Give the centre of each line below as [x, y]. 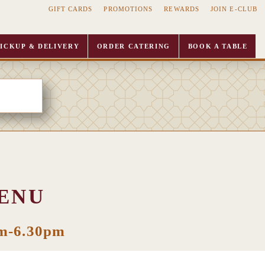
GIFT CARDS [70, 9]
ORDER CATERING [134, 46]
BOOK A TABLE [218, 46]
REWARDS [182, 9]
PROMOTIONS [128, 9]
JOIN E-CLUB [234, 9]
